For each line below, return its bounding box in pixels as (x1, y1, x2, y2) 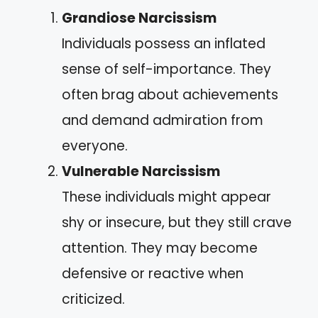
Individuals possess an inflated (62, 33, 265, 53)
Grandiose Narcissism (62, 8, 216, 28)
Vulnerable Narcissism (62, 161, 220, 181)
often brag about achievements (62, 84, 278, 104)
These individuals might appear (62, 187, 271, 207)
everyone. (62, 136, 128, 155)
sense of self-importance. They (62, 59, 271, 79)
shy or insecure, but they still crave (62, 212, 292, 232)
